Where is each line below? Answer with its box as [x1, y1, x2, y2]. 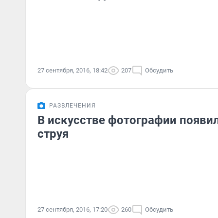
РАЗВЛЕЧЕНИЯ [49, 102, 96, 109]
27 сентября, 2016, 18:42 [37, 67, 108, 74]
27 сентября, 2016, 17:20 [37, 206, 108, 213]
